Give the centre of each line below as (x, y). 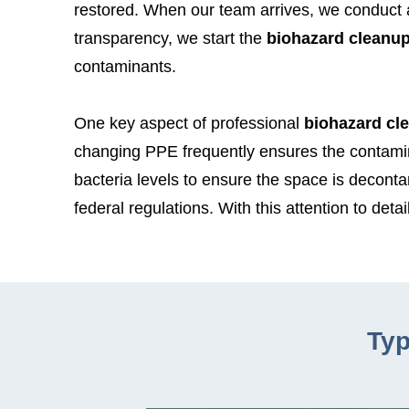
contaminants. (125, 66)
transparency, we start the (168, 38)
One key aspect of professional (186, 123)
